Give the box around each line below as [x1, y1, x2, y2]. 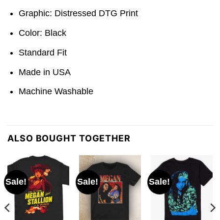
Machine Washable [19, 86, 94, 97]
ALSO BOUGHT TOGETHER [7, 133, 131, 143]
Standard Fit [19, 47, 67, 57]
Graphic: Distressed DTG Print [19, 8, 138, 19]
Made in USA [19, 67, 71, 77]
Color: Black [19, 27, 67, 38]
